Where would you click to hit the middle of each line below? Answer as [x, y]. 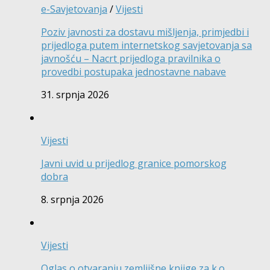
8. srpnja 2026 [72, 200]
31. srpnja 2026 [75, 95]
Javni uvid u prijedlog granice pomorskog [134, 164]
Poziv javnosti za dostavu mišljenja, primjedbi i [145, 32]
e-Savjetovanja [74, 9]
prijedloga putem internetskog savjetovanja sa [146, 46]
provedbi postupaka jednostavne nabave [133, 72]
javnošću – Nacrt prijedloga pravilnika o [131, 59]
